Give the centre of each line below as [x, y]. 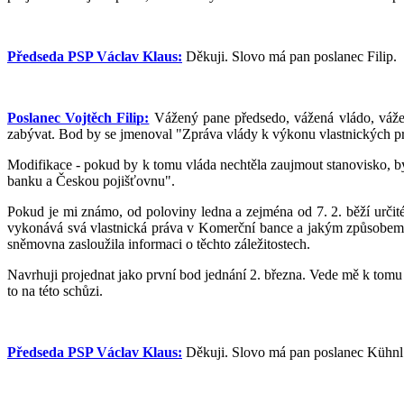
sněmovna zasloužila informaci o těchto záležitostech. [159, 244]
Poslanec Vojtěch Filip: [78, 118]
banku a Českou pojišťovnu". [91, 181]
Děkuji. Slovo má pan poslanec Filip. [289, 56]
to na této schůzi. [55, 291]
